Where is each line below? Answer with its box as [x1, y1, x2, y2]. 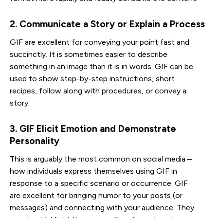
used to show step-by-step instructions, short [10, 73, 175, 83]
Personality [10, 135, 59, 146]
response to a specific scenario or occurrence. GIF [10, 178, 188, 188]
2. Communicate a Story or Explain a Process [10, 18, 205, 30]
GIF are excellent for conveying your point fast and [10, 37, 189, 47]
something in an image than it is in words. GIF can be [10, 61, 193, 71]
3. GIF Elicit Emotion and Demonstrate [10, 123, 176, 134]
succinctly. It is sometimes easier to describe [10, 49, 167, 59]
